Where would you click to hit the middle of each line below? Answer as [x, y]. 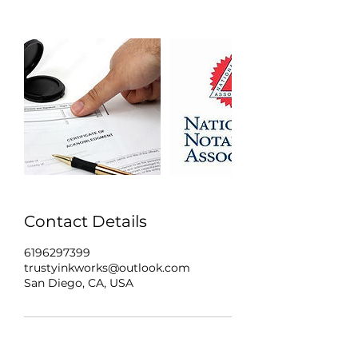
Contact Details [86, 221]
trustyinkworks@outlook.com [107, 268]
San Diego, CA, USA [79, 283]
